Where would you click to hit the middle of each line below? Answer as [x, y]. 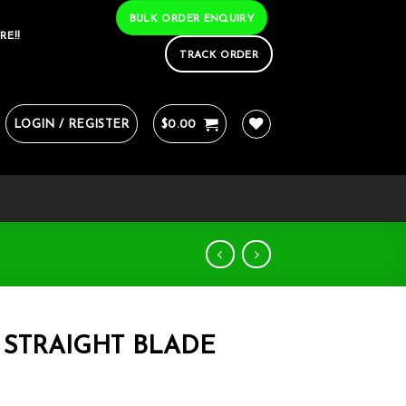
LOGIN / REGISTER [71, 125]
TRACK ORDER [219, 55]
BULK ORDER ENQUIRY [192, 19]
